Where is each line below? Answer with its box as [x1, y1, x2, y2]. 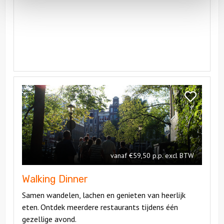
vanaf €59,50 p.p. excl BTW [110, 150, 194, 160]
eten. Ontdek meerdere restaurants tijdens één [22, 201, 178, 212]
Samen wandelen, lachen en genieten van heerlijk [22, 189, 185, 200]
